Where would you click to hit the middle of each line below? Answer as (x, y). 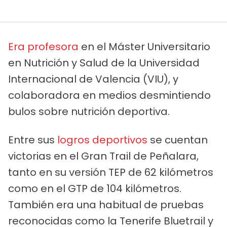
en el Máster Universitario (144, 46)
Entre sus (33, 140)
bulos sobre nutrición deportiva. (89, 111)
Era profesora (43, 46)
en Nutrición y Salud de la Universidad (104, 63)
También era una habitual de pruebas (106, 204)
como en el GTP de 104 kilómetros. (95, 188)
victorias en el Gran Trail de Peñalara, (103, 156)
